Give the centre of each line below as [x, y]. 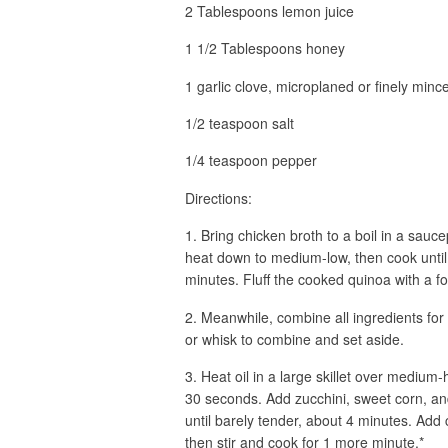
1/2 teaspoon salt [239, 122]
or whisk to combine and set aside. [294, 338]
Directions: [218, 197]
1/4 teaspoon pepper [250, 160]
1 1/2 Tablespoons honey [264, 48]
